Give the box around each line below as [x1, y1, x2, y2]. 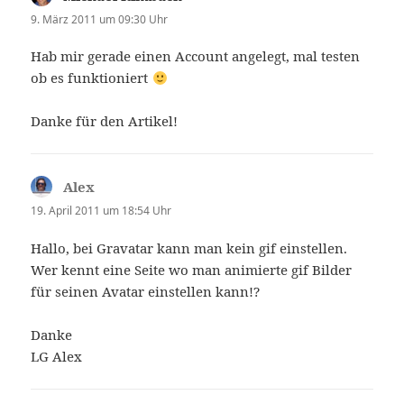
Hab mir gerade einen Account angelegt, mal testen [31, 47, 361, 66]
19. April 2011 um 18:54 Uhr [31, 203, 172, 219]
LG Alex [31, 346, 83, 365]
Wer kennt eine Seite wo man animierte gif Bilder [31, 260, 353, 279]
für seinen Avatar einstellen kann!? [31, 281, 261, 300]
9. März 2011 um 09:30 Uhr [31, 12, 169, 28]
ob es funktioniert [31, 69, 152, 87]
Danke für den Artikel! [31, 112, 179, 131]
